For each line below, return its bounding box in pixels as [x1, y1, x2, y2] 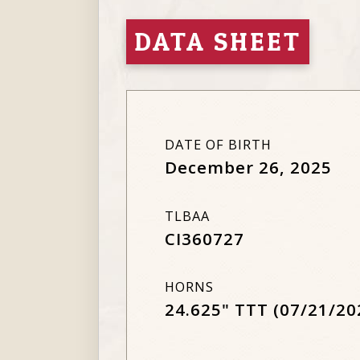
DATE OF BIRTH [165, 136, 272, 153]
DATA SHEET [134, 26, 301, 57]
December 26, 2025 [165, 156, 332, 178]
